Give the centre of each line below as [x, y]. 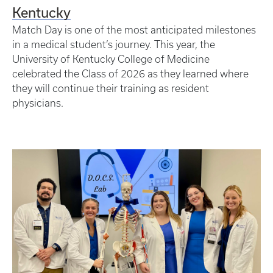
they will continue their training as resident [111, 89]
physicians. [39, 103]
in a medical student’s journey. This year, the [114, 45]
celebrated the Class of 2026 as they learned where [130, 74]
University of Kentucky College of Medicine [111, 59]
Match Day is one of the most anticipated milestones [134, 30]
